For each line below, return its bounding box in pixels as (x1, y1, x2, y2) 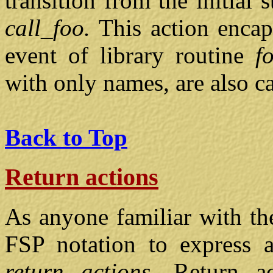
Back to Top (5, 124, 127, 151)
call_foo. (5, 15, 99, 41)
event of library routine (5, 42, 255, 69)
